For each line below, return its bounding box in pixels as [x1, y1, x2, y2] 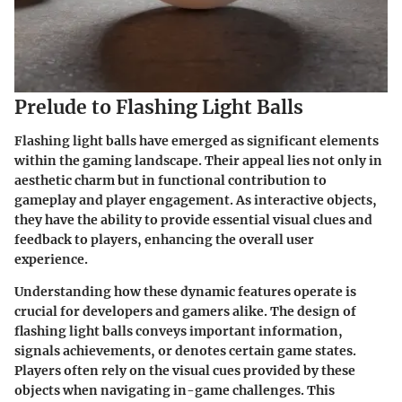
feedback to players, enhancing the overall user [14, 232, 314, 249]
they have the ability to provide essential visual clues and [14, 212, 372, 229]
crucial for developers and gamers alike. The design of [14, 303, 356, 320]
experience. [14, 251, 88, 268]
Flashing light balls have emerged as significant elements [14, 133, 379, 150]
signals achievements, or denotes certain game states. [14, 343, 356, 360]
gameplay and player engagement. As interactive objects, [14, 192, 377, 209]
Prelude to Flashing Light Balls [14, 94, 303, 119]
